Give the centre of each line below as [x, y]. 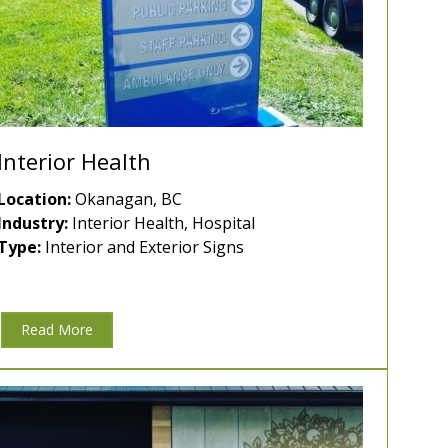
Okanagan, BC [126, 199]
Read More [57, 330]
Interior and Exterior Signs [142, 247]
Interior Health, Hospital [161, 223]
